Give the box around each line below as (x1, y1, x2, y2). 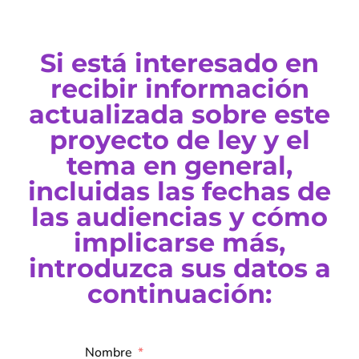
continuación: (87, 278, 272, 310)
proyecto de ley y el (49, 124, 310, 156)
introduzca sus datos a (28, 252, 331, 284)
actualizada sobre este (29, 99, 330, 131)
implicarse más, (74, 227, 285, 259)
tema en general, (67, 150, 292, 182)
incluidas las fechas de (28, 175, 331, 208)
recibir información (50, 73, 309, 105)
